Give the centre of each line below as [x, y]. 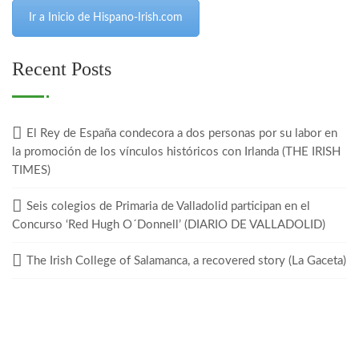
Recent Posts [62, 69]
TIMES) [31, 170]
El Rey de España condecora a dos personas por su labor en [182, 133]
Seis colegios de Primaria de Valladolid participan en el [168, 206]
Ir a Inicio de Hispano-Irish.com [106, 18]
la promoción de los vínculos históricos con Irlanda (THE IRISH [176, 152]
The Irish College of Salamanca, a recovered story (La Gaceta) [186, 261]
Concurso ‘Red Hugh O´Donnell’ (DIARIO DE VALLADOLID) [169, 225]
